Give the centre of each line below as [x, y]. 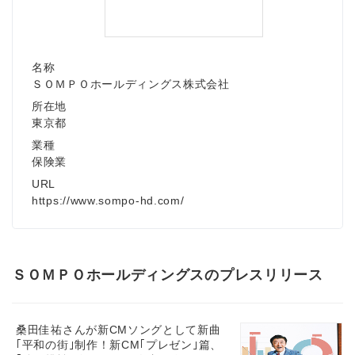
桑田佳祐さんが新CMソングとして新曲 [118, 330]
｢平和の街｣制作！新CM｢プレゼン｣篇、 [119, 345]
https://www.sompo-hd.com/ [108, 200]
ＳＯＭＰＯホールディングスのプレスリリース [168, 275]
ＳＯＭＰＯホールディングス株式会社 [131, 84]
